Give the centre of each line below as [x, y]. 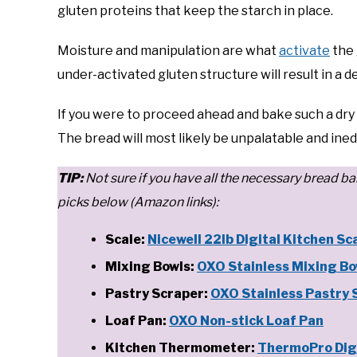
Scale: [126, 240]
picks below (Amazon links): [138, 202]
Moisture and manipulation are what [168, 51]
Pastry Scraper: [158, 294]
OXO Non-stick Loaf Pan [246, 321]
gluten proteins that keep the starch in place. [196, 11]
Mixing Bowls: [151, 267]
